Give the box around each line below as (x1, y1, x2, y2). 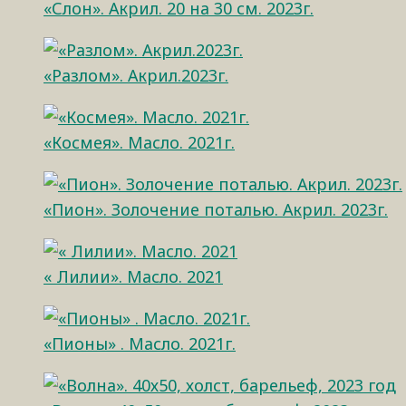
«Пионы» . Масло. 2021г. (43, 332, 236, 354)
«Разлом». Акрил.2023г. (43, 63, 228, 86)
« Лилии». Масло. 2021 (43, 265, 223, 287)
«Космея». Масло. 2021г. (43, 130, 235, 153)
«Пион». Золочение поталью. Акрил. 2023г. (43, 198, 388, 220)
